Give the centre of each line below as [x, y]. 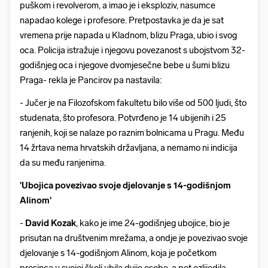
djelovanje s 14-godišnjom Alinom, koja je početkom [118, 253]
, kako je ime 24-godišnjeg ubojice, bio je [153, 223]
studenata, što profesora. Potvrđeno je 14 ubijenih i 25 [123, 118]
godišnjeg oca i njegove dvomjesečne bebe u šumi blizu [125, 66]
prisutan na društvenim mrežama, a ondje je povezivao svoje [134, 238]
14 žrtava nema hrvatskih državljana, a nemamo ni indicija [129, 148]
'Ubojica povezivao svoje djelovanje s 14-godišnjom [125, 186]
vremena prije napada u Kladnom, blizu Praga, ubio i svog [128, 36]
